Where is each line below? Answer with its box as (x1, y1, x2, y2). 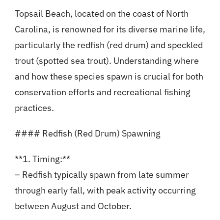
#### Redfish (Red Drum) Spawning (14, 128, 161, 139)
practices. (14, 102, 54, 114)
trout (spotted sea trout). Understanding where (14, 55, 199, 67)
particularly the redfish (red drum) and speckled (14, 39, 203, 51)
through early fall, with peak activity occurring (14, 185, 196, 196)
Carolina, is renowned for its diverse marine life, (14, 24, 205, 35)
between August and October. (14, 200, 132, 212)
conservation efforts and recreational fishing (14, 86, 191, 98)
